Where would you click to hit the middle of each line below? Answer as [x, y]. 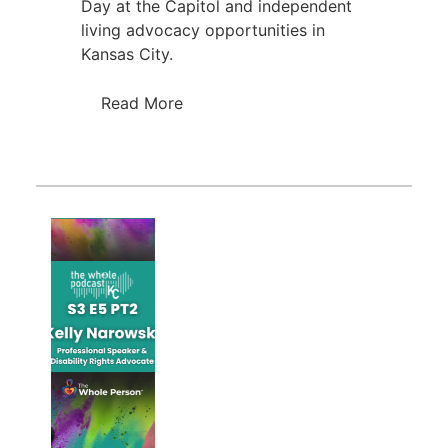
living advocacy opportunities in [202, 29]
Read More [141, 102]
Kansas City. [126, 53]
